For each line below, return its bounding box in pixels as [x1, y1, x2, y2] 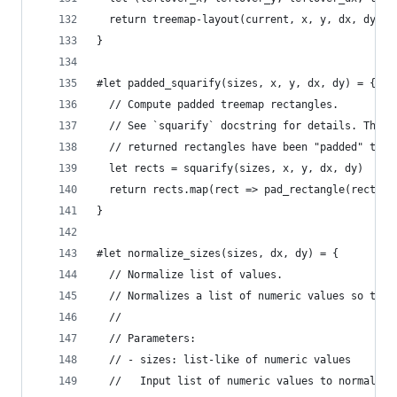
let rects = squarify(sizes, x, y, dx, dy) [97, 162, 363, 175]
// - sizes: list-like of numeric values [97, 354, 351, 366]
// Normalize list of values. [97, 269, 283, 281]
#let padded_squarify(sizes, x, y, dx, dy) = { [97, 77, 376, 90]
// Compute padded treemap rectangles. [97, 98, 339, 111]
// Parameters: [97, 332, 196, 345]
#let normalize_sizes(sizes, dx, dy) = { [97, 247, 339, 260]
